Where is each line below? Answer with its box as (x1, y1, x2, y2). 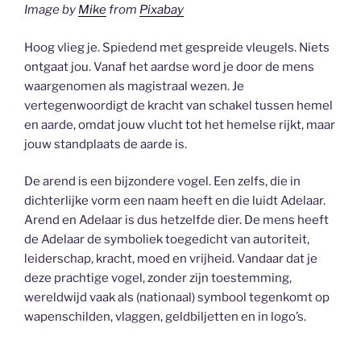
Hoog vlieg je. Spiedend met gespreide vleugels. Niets (24, 39, 330, 55)
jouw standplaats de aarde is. (24, 136, 187, 151)
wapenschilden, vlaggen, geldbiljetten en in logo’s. (24, 309, 306, 325)
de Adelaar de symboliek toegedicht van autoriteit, (24, 232, 309, 247)
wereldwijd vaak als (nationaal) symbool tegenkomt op (24, 290, 330, 305)
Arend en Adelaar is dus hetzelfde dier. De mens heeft (24, 213, 329, 228)
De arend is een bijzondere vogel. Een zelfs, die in (24, 174, 301, 189)
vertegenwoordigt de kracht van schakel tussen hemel (24, 98, 333, 113)
